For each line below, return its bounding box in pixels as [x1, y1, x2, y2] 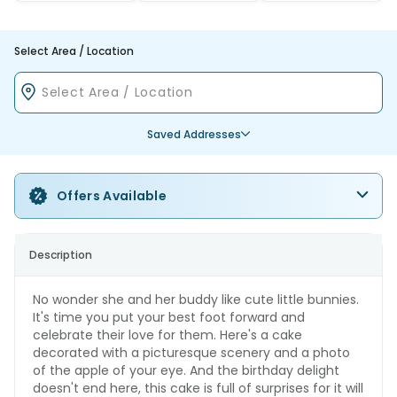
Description [29, 246, 92, 262]
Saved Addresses [147, 126, 241, 142]
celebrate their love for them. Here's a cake [33, 325, 302, 344]
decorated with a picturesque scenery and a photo [33, 343, 350, 362]
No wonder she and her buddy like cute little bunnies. [33, 290, 359, 308]
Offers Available [57, 186, 167, 205]
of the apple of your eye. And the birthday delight [33, 361, 339, 379]
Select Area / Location [14, 43, 134, 58]
